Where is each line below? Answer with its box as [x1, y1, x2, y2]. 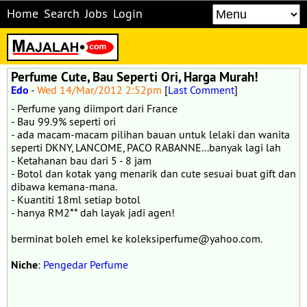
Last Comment [168, 83, 234, 97]
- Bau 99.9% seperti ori [11, 114, 116, 128]
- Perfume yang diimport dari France [11, 101, 177, 115]
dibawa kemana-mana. [11, 180, 117, 193]
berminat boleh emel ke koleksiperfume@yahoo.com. [11, 232, 262, 245]
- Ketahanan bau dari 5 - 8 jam [11, 153, 151, 167]
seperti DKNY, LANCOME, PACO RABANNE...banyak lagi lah [11, 140, 281, 154]
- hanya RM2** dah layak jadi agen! [11, 206, 175, 219]
